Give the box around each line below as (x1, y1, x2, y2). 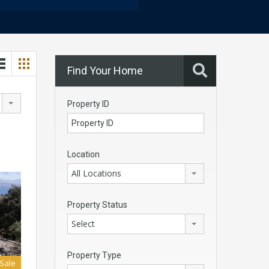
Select (71, 218, 95, 230)
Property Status (67, 200, 127, 210)
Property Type (67, 250, 121, 261)
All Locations (71, 168, 121, 180)
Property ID (67, 99, 109, 109)
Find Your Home (67, 64, 143, 77)
